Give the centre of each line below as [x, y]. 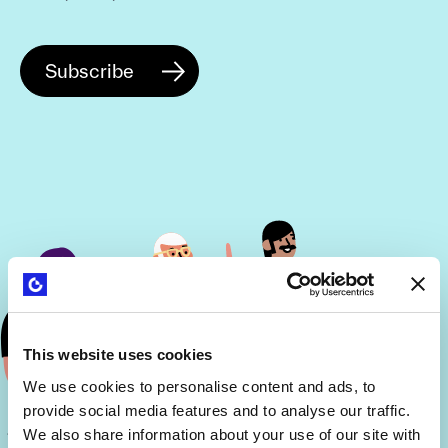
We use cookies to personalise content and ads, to [199, 386]
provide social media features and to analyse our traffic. [217, 410]
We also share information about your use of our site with [222, 434]
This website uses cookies [118, 354]
